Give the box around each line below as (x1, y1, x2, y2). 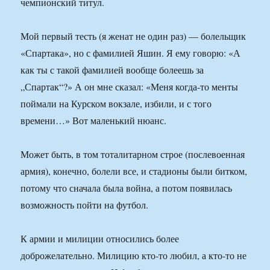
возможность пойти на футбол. (20, 198, 149, 212)
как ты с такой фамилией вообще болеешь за (20, 63, 204, 77)
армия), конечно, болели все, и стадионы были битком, (20, 165, 248, 178)
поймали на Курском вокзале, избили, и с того (20, 97, 212, 110)
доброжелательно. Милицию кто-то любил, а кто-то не (20, 249, 247, 262)
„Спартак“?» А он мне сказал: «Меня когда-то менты (20, 80, 239, 93)
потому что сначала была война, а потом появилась (20, 181, 233, 195)
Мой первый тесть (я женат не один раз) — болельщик (20, 30, 246, 43)
